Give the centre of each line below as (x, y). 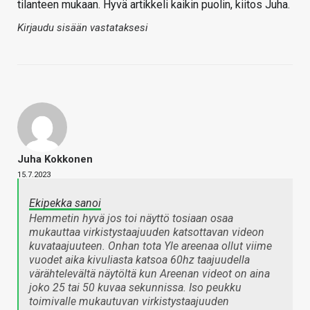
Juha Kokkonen (55, 159)
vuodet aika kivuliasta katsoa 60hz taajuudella (139, 260)
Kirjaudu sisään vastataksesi (83, 28)
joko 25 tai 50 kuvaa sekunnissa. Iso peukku (135, 288)
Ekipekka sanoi (65, 203)
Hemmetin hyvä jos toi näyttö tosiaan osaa (131, 219)
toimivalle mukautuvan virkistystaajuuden (129, 302)
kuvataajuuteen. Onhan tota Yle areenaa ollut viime (151, 246)
